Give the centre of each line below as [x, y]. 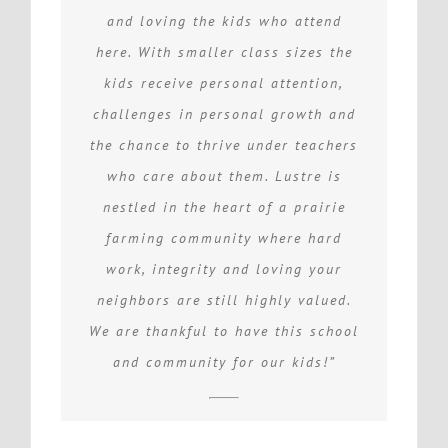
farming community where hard [224, 237]
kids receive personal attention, [224, 82]
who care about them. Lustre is [224, 175]
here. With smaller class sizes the [224, 51]
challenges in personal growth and [224, 113]
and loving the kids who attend [224, 20]
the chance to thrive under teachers [224, 144]
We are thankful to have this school [224, 330]
